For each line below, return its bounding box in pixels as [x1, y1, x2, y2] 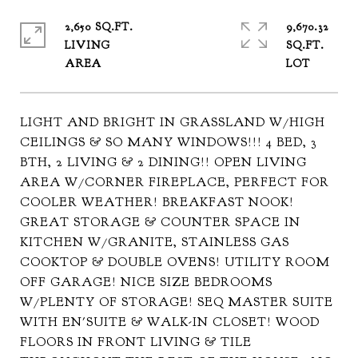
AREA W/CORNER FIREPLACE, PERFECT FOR [20, 174, 329, 190]
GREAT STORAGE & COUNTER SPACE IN [20, 214, 300, 230]
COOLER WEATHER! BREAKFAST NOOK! [20, 194, 294, 210]
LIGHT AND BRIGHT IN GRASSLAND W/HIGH [20, 114, 325, 130]
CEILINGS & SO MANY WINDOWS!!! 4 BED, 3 [20, 134, 316, 150]
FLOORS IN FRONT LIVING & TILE [20, 334, 252, 350]
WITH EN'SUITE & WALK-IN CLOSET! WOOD [20, 314, 320, 330]
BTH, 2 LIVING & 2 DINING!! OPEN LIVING [20, 154, 307, 170]
